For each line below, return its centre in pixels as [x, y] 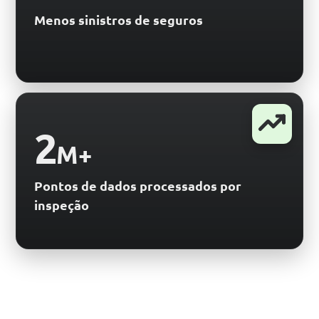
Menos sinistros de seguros [119, 19]
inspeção [62, 204]
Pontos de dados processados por [138, 185]
